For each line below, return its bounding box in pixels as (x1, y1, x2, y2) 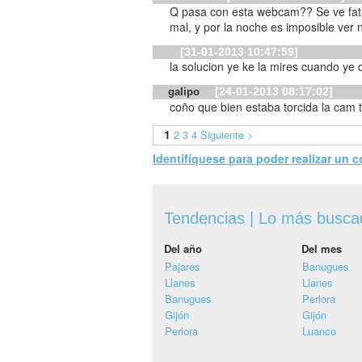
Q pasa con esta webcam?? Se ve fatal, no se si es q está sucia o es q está (170, 3, 317, 20)
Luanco (302, 323, 336, 339)
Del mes (301, 241, 342, 257)
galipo (168, 86, 204, 99)
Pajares (165, 259, 200, 275)
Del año (164, 241, 202, 257)
